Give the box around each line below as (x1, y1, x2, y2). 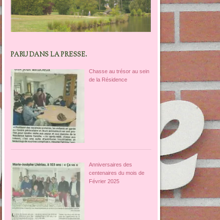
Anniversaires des (88, 162, 132, 168)
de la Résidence (88, 77, 127, 83)
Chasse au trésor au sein (88, 68, 149, 75)
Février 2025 (88, 178, 119, 185)
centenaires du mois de (88, 170, 144, 176)
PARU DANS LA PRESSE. (11, 50, 87, 59)
